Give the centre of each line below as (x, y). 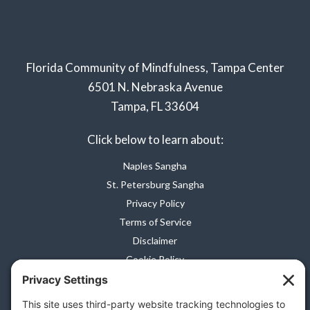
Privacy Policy (155, 203)
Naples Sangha (155, 165)
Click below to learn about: (155, 139)
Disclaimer (155, 240)
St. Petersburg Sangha (155, 184)
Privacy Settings (155, 277)
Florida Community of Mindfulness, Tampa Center (155, 67)
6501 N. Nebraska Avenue (155, 86)
